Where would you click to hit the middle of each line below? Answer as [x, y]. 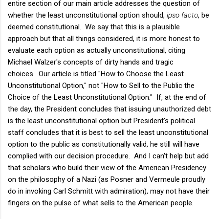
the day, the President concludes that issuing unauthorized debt [109, 109]
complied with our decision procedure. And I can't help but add [108, 156]
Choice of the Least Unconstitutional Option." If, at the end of [107, 97]
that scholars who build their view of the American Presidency [107, 167]
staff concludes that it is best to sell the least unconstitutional [108, 132]
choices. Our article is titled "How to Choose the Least [96, 74]
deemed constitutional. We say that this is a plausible [94, 27]
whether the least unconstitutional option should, [87, 15]
